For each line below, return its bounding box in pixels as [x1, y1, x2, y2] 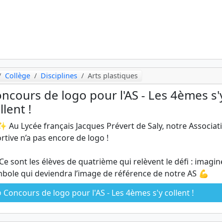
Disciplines [41, 70, 78, 80]
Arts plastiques [88, 70, 138, 80]
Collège [5, 70, 31, 80]
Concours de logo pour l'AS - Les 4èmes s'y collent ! [1, 187, 194, 198]
